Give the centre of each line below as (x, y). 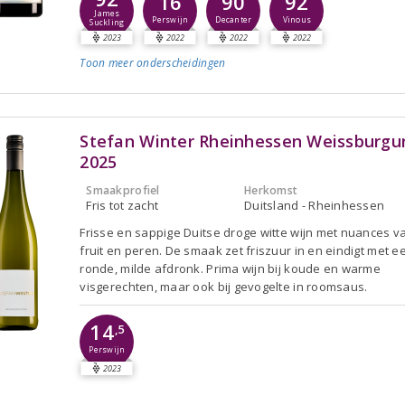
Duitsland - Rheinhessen (315, 205)
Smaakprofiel (123, 190)
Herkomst (271, 190)
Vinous (297, 19)
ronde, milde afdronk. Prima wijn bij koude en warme (231, 268)
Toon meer (107, 62)
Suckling (107, 23)
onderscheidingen (179, 62)
